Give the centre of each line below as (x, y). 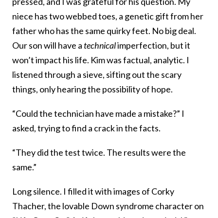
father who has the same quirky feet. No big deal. (104, 31)
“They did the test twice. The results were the (99, 153)
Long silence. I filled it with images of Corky (93, 191)
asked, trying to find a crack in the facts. (86, 128)
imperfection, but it (153, 45)
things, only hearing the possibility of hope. (92, 89)
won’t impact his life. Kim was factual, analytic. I (101, 60)
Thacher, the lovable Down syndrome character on (108, 206)
